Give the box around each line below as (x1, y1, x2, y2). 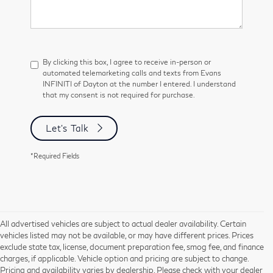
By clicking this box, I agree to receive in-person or (43, 57, 211, 66)
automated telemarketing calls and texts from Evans (43, 68, 221, 77)
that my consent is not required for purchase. (43, 90, 195, 99)
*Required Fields (30, 151, 79, 160)
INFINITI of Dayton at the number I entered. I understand (43, 79, 236, 88)
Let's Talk (46, 122, 89, 133)
